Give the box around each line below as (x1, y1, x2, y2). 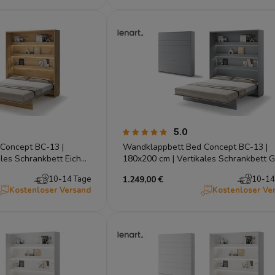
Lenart (122, 164, 148, 176)
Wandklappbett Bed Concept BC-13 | (122, 141, 268, 153)
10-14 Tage (48, 173, 91, 185)
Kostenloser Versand (9, 184, 91, 196)
